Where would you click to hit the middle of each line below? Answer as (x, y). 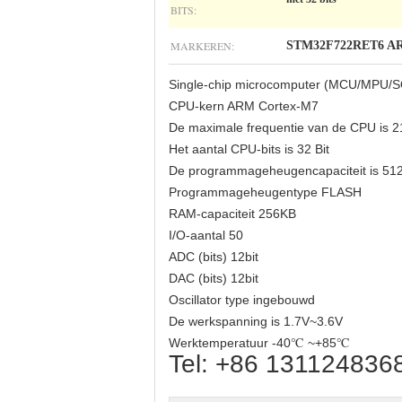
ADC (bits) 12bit (214, 257)
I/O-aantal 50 (206, 235)
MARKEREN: (202, 46)
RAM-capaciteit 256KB (232, 214)
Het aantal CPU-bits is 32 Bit (249, 149)
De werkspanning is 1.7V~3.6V (256, 321)
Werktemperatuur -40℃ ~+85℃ (259, 343)
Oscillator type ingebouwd (242, 300)
